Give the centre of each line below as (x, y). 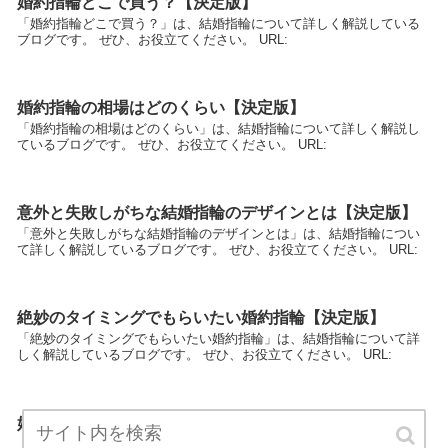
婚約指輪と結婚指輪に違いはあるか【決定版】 (185, 423)
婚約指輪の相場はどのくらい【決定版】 (161, 107)
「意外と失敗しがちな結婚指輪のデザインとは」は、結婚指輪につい (218, 234)
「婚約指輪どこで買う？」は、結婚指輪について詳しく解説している (218, 23)
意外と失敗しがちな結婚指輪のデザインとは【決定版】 (217, 213)
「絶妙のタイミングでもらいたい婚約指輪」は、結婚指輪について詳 (218, 339)
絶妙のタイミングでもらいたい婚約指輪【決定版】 (201, 318)
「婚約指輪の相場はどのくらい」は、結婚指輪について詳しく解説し (218, 128)
